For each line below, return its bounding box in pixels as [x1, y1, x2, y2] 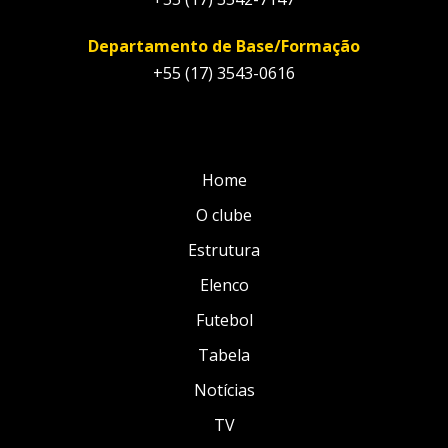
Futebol [195, 309, 253, 332]
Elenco [199, 274, 249, 297]
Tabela [198, 344, 250, 367]
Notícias [193, 379, 255, 402]
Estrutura [188, 239, 260, 262]
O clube [196, 204, 252, 227]
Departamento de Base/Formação [88, 35, 360, 58]
